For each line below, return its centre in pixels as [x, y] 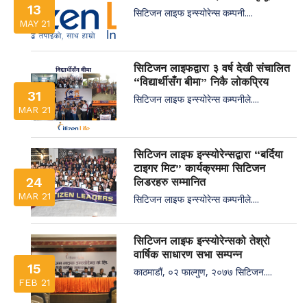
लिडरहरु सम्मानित [170, 182]
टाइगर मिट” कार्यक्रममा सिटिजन [199, 168]
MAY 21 [34, 23]
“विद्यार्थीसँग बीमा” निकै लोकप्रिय [201, 82]
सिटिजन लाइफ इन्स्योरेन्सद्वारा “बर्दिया [208, 154]
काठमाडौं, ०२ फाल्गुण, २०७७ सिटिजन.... [203, 271]
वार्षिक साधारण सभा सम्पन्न [188, 254]
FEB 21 [34, 282]
